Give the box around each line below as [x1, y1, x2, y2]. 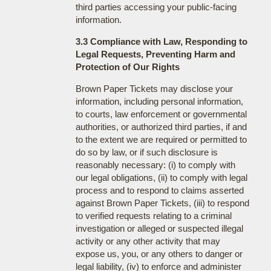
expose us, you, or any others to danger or [75, 248, 243, 259]
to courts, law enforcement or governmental [75, 108, 247, 119]
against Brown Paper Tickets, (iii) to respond [75, 197, 249, 208]
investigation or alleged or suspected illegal [75, 223, 243, 233]
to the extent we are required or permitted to [75, 134, 247, 145]
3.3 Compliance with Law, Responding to [75, 36, 247, 47]
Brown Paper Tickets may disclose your [75, 83, 233, 94]
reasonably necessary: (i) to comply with [75, 159, 235, 170]
